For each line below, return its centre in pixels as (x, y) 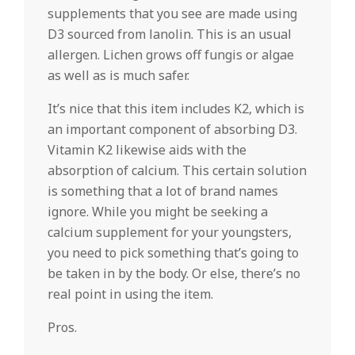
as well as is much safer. (118, 75)
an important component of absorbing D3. (172, 129)
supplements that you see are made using (172, 13)
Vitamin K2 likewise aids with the (147, 150)
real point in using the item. (130, 294)
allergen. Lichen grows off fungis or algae (171, 55)
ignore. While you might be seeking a (158, 212)
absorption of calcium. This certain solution (177, 170)
